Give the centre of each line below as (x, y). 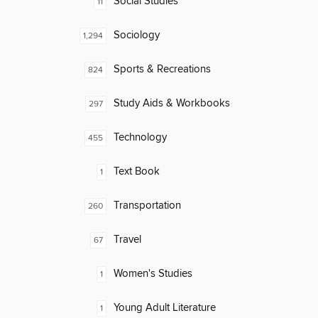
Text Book (137, 172)
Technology (140, 138)
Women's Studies (153, 274)
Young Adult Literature (165, 308)
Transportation (147, 206)
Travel (127, 240)
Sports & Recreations (162, 70)
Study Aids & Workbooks (172, 104)
